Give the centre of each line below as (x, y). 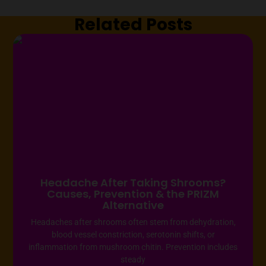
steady (133, 260)
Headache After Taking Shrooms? (133, 183)
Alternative (133, 205)
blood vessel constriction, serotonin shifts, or (133, 235)
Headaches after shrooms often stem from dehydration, (133, 222)
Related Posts (133, 24)
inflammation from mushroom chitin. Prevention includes (133, 247)
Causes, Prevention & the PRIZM (133, 194)
